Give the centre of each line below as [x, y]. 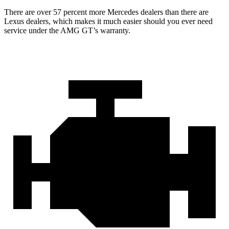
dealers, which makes [61, 21]
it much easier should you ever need [154, 21]
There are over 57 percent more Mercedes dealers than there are [106, 12]
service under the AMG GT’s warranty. [67, 30]
